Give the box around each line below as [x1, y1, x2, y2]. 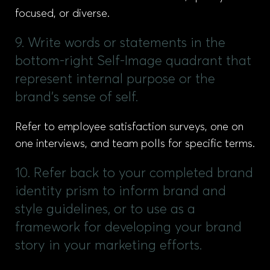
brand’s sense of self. [15, 91, 138, 104]
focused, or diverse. [15, 8, 110, 19]
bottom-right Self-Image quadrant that [15, 55, 251, 68]
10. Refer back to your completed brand [15, 167, 253, 180]
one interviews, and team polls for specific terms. [15, 139, 255, 149]
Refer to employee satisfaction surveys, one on [15, 122, 243, 133]
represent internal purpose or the [15, 73, 215, 86]
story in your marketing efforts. [15, 239, 202, 253]
